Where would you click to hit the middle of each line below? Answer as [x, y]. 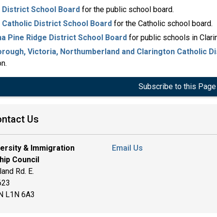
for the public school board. [127, 9]
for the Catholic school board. [163, 23]
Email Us [128, 148]
